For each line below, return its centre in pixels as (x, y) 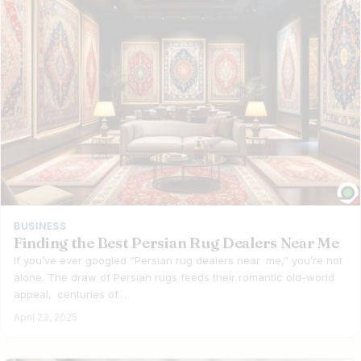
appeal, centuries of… (70, 294)
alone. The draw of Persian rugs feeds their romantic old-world (174, 277)
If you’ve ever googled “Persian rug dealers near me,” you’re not (178, 260)
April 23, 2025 (46, 317)
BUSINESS (40, 226)
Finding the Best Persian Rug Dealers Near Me (176, 243)
